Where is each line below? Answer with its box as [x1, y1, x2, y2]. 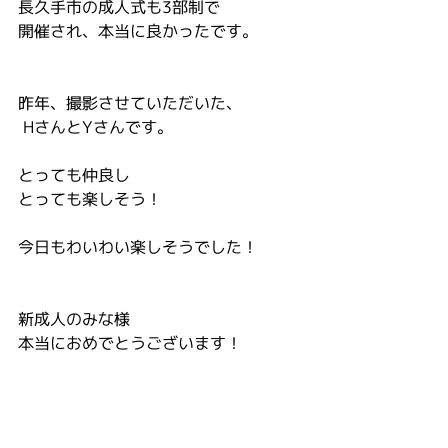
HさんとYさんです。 [23, 116, 173, 138]
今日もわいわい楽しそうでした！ [18, 236, 258, 258]
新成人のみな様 [18, 308, 130, 330]
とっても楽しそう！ [18, 188, 162, 210]
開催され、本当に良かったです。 [18, 20, 258, 42]
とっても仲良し [18, 164, 130, 186]
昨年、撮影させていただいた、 [18, 92, 242, 114]
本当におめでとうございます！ [18, 332, 242, 354]
